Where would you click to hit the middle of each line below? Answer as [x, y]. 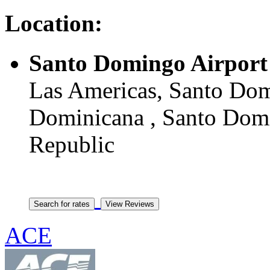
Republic [72, 145]
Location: [54, 23]
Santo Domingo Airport [148, 63]
